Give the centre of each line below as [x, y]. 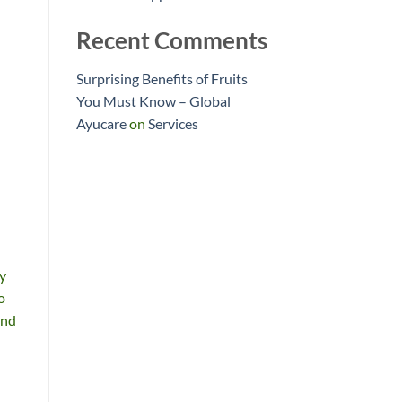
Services [173, 124]
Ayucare [101, 124]
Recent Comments [171, 41]
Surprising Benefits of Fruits [162, 79]
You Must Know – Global [153, 101]
